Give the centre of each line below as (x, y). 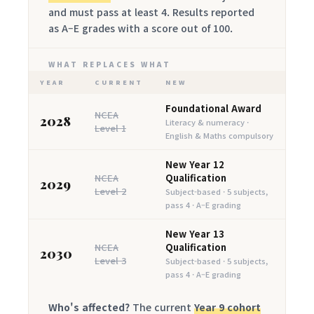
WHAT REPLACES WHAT (110, 64)
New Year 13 (195, 234)
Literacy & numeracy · (207, 122)
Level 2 (110, 191)
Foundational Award (213, 108)
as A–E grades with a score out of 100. (141, 28)
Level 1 (110, 128)
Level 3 (110, 260)
